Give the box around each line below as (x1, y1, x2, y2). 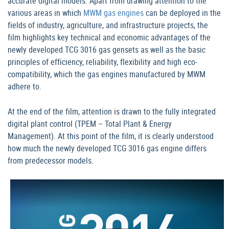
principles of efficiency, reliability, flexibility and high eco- (8, 56, 197, 67)
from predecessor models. (8, 154, 94, 166)
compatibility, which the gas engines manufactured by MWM (8, 68, 205, 80)
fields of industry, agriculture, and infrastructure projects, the (8, 19, 208, 31)
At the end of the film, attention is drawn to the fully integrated (8, 105, 216, 117)
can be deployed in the (144, 7, 221, 18)
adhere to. (8, 80, 41, 92)
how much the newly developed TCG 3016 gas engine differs (8, 142, 207, 154)
